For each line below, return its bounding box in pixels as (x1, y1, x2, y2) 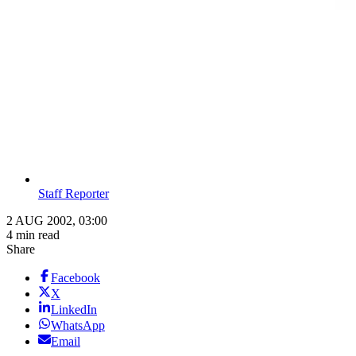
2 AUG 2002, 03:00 (6, 214, 107, 228)
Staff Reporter (38, 187, 109, 201)
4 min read (6, 228, 60, 242)
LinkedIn (51, 303, 97, 317)
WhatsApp (51, 319, 105, 333)
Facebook (51, 271, 100, 285)
